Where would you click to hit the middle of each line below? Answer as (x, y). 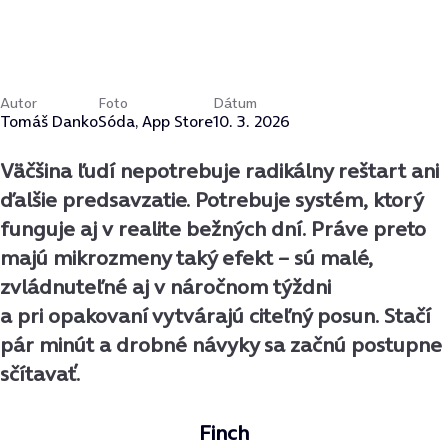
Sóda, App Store (155, 120)
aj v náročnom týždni (231, 286)
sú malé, (333, 257)
